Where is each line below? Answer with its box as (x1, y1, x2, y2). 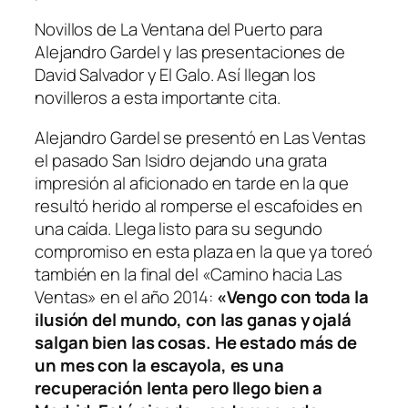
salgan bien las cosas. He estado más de (35, 330, 358, 354)
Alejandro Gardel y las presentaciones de (35, 40, 345, 65)
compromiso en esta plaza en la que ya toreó (35, 239, 372, 263)
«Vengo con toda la (216, 284, 369, 309)
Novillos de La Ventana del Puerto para (35, 17, 323, 42)
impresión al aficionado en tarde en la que (35, 170, 349, 195)
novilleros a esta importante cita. (35, 86, 280, 110)
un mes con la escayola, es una (35, 352, 284, 377)
